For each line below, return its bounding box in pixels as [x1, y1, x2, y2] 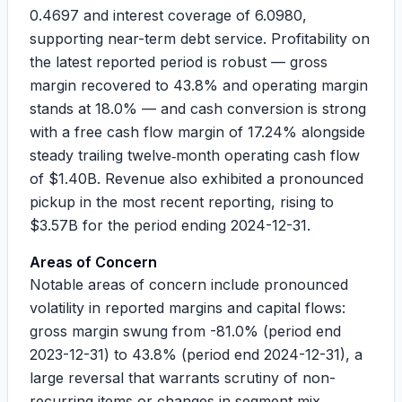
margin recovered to [30, 76, 173, 94]
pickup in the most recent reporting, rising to [30, 193, 334, 211]
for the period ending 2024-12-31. [78, 216, 310, 234]
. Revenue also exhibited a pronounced [97, 170, 363, 188]
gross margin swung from [30, 322, 210, 340]
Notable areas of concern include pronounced [30, 275, 348, 293]
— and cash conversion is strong [137, 100, 366, 118]
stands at [30, 100, 95, 118]
